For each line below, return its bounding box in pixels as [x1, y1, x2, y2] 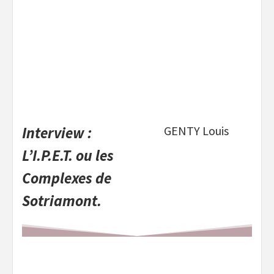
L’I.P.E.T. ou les [22, 146, 114, 166]
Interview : [22, 123, 92, 143]
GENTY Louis [164, 123, 229, 139]
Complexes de [22, 168, 111, 188]
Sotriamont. [22, 191, 102, 211]
